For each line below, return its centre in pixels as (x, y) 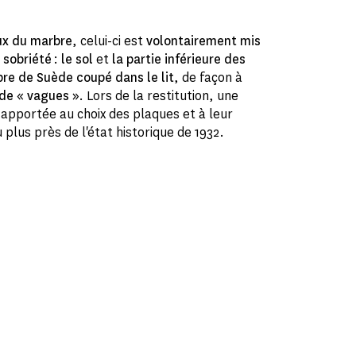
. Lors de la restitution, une (159, 96)
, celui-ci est (110, 41)
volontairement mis (204, 41)
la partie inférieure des (179, 60)
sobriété (28, 60)
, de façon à (209, 78)
